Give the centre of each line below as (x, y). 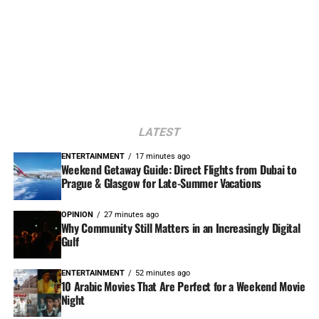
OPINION (77, 214)
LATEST (159, 132)
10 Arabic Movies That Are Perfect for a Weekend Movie (183, 286)
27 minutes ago (131, 214)
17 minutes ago (162, 156)
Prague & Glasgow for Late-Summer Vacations (161, 183)
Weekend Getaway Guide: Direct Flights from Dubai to (179, 169)
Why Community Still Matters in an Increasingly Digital (181, 228)
